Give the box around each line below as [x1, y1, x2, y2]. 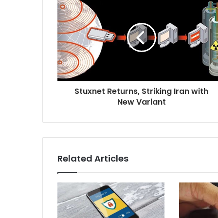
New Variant [117, 96, 166, 108]
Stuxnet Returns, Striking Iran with [74, 85, 208, 97]
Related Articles [57, 152, 128, 164]
